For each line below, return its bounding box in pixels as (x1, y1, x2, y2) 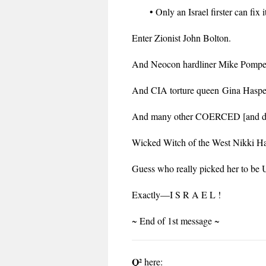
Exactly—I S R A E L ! (132, 188, 221, 201)
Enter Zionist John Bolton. (132, 31, 231, 45)
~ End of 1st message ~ (132, 214, 220, 227)
